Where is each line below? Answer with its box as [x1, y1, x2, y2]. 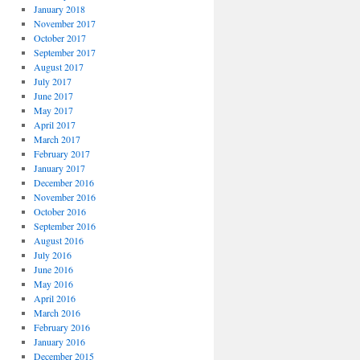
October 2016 [33, 205, 86, 218]
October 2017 [33, 31, 86, 44]
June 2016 [33, 263, 73, 276]
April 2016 [33, 292, 76, 305]
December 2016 [33, 176, 94, 189]
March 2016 [33, 306, 80, 319]
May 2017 [33, 104, 73, 117]
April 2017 [33, 118, 76, 131]
